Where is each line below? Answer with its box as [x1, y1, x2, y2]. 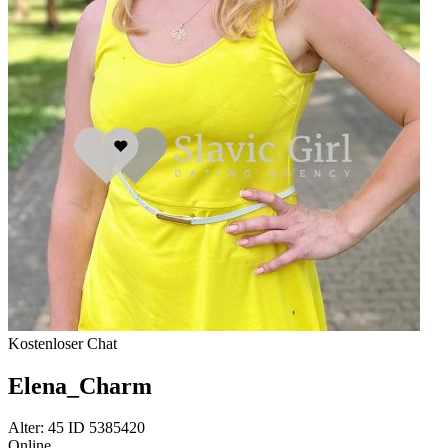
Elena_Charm [8, 372, 152, 399]
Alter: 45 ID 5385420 [8, 419, 145, 437]
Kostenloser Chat [8, 334, 117, 352]
